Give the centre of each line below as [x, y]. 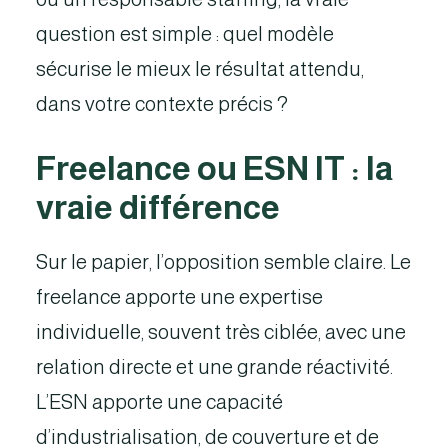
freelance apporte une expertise [179, 297]
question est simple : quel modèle [185, 34]
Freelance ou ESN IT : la [214, 168]
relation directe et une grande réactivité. [214, 367]
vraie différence [158, 207]
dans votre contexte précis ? [162, 104]
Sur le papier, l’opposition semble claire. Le [223, 262]
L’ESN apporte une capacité [159, 402]
